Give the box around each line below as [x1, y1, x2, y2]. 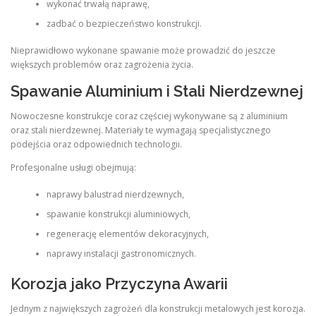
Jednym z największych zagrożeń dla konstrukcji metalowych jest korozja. [11, 302, 305, 315]
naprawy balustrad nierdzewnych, [46, 188, 184, 201]
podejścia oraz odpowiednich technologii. [11, 138, 182, 150]
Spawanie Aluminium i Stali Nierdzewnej [11, 81, 303, 100]
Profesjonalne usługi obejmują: [11, 161, 136, 174]
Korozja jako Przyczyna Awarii [11, 274, 228, 293]
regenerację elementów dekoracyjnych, [46, 228, 209, 241]
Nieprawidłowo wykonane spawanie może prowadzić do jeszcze [11, 44, 276, 57]
